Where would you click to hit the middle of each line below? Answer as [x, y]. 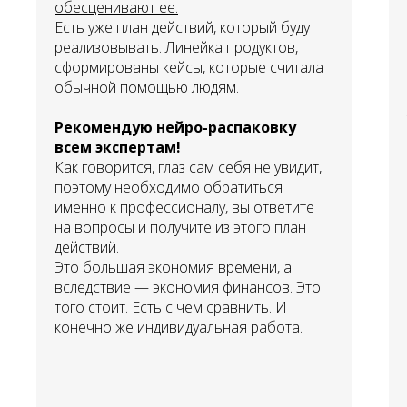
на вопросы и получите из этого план [180, 227]
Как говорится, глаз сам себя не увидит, [188, 167]
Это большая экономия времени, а [173, 267]
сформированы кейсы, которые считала [189, 67]
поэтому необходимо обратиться [169, 187]
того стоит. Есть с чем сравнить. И [171, 307]
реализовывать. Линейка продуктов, [176, 47]
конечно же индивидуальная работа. [179, 327]
